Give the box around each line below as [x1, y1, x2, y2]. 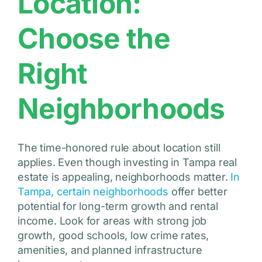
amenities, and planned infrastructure [17, 244, 202, 257]
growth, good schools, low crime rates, [17, 229, 209, 242]
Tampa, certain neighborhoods [17, 185, 168, 198]
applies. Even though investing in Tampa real [17, 156, 237, 169]
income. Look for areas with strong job [17, 215, 207, 227]
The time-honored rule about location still [17, 142, 220, 154]
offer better [168, 185, 227, 198]
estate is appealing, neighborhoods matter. [17, 171, 231, 184]
